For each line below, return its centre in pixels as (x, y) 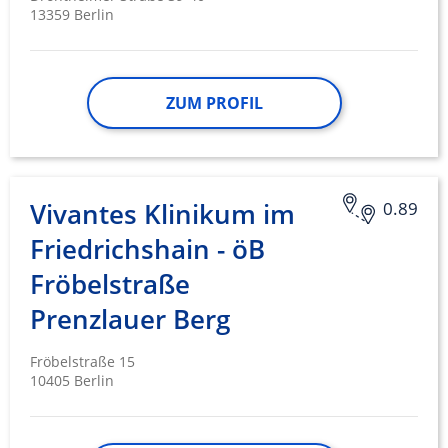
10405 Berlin (72, 381)
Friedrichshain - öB (147, 249)
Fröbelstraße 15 (82, 362)
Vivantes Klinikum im (162, 214)
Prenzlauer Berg (130, 319)
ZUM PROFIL (214, 103)
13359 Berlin (72, 15)
